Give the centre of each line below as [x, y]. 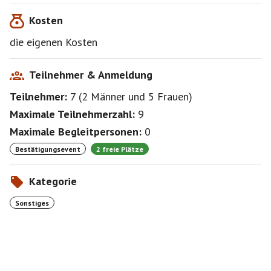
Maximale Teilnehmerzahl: [72, 114]
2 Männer [103, 96]
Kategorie [53, 181]
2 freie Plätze [120, 149]
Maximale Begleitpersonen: [76, 132]
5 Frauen [168, 96]
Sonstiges [32, 203]
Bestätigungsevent [48, 149]
